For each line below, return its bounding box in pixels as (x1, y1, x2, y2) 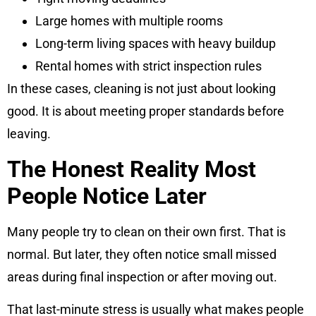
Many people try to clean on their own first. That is (7, 224, 286, 239)
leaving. (7, 126, 51, 142)
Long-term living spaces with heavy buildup (35, 36, 276, 51)
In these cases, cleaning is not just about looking (7, 81, 276, 97)
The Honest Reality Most (7, 155, 256, 183)
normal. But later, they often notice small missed (7, 246, 276, 262)
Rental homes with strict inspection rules (35, 59, 262, 74)
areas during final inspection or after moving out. (7, 269, 277, 284)
